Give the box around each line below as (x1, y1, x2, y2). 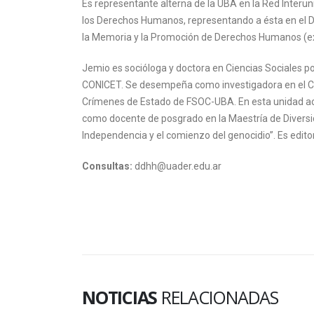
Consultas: (82, 161, 132, 172)
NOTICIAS (82, 285, 161, 309)
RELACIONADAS (161, 285, 278, 309)
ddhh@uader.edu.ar (132, 161, 221, 172)
